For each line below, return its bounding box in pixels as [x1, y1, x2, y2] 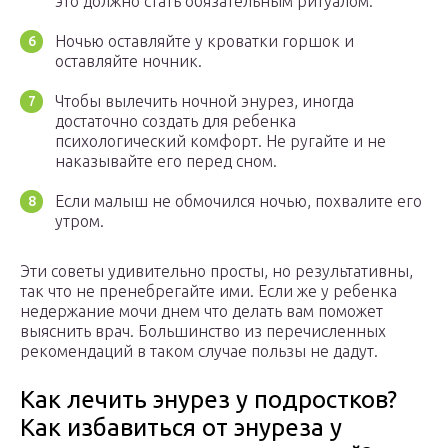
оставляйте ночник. [55, 52, 202, 71]
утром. [55, 212, 104, 231]
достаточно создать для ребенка [55, 112, 296, 131]
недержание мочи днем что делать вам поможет [20, 302, 383, 321]
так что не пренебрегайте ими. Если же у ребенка [20, 282, 397, 301]
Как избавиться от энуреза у [20, 414, 342, 442]
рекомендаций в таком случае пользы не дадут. [20, 342, 378, 361]
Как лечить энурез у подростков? [20, 386, 397, 414]
